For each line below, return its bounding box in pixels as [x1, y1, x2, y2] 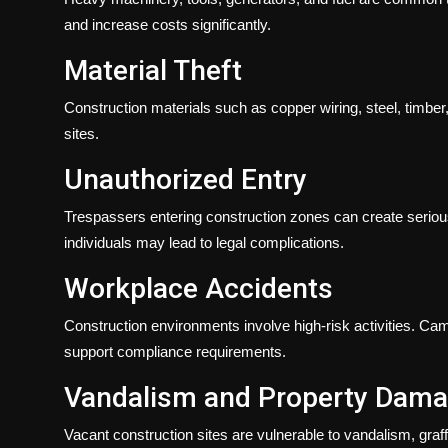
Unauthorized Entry [64, 162, 307, 196]
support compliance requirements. [64, 342, 286, 360]
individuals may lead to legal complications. [64, 233, 344, 251]
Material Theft [64, 53, 242, 87]
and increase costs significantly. [64, 15, 271, 33]
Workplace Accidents [64, 271, 333, 305]
